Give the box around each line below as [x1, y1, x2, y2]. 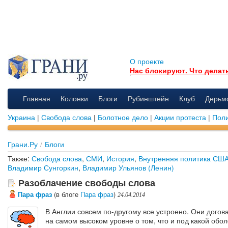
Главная [23, 93, 50, 103]
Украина [8, 111, 35, 122]
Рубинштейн [128, 93, 169, 103]
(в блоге [52, 189, 80, 199]
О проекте [130, 55, 164, 66]
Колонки [61, 93, 88, 103]
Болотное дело [98, 111, 148, 122]
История [106, 153, 134, 163]
